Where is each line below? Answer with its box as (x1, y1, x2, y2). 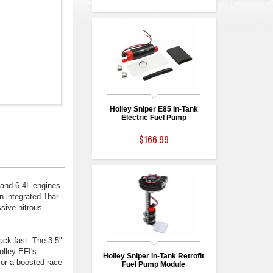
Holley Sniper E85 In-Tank (109, 105, 198, 113)
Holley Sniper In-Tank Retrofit (103, 252, 205, 260)
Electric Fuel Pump (121, 113, 186, 122)
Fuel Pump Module (122, 260, 186, 269)
